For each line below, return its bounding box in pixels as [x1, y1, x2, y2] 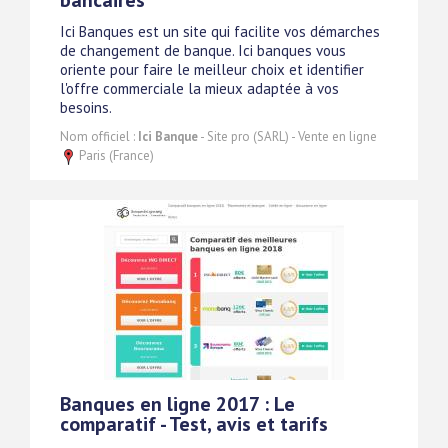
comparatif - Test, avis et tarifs [60, 411, 328, 438]
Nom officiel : [60, 128, 138, 146]
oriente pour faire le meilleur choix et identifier [60, 60, 364, 80]
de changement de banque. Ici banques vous [60, 41, 346, 61]
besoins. [60, 98, 112, 118]
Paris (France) [76, 147, 154, 165]
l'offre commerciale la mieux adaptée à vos [60, 79, 339, 99]
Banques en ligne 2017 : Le [60, 391, 295, 418]
